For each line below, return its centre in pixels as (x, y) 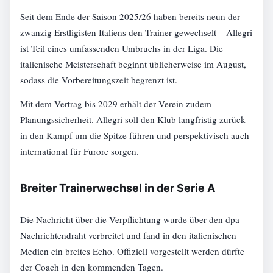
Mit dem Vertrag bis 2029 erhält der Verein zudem (116, 104)
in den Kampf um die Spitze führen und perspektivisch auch (135, 136)
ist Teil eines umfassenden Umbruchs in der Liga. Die (122, 48)
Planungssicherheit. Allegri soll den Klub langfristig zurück (133, 120)
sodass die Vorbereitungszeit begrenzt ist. (99, 80)
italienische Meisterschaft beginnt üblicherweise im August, (133, 64)
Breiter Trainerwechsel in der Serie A (118, 188)
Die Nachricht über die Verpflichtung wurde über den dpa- (132, 219)
